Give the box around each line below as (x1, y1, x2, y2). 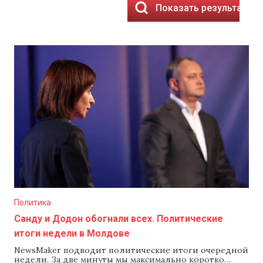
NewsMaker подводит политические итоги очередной (14, 245, 248, 255)
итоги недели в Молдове (14, 228, 130, 239)
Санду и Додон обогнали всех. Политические (14, 213, 223, 224)
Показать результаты (156, 2, 254, 14)
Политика (14, 198, 51, 207)
